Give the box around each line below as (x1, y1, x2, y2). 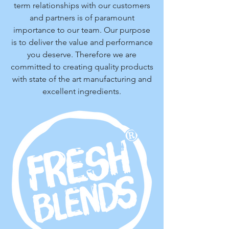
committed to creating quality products (10, 62, 153, 72)
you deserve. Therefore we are (27, 50, 136, 59)
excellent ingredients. (42, 86, 121, 96)
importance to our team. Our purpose (13, 25, 150, 35)
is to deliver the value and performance (11, 37, 153, 47)
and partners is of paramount (29, 13, 134, 22)
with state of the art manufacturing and (12, 74, 152, 84)
